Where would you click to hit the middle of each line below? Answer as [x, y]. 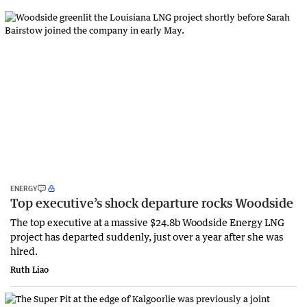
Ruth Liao [29, 269]
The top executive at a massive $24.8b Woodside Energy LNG [147, 222]
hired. [24, 250]
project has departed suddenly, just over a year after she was [147, 236]
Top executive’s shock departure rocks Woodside [152, 202]
